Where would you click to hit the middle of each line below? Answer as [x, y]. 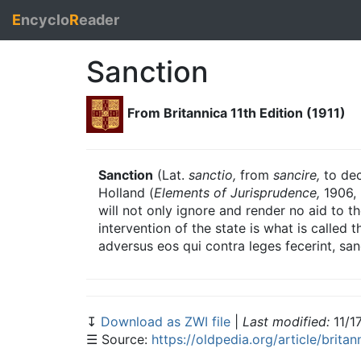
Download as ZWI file [168, 322]
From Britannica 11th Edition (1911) [237, 113]
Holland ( [126, 193]
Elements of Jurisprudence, [237, 193]
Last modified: [286, 322]
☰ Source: [119, 339]
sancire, [297, 175]
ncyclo [45, 20]
